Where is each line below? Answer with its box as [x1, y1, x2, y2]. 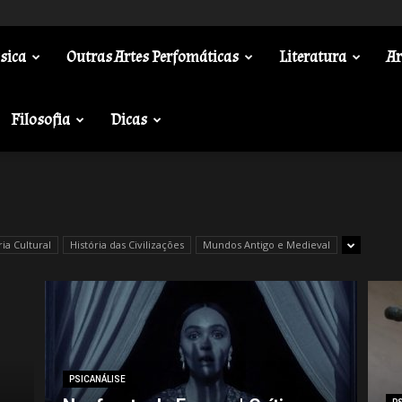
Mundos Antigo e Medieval [203, 238, 330, 251]
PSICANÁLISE [69, 374, 126, 384]
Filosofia [10, 109, 70, 130]
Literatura [278, 47, 346, 67]
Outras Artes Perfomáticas [66, 47, 239, 67]
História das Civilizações [70, 238, 184, 251]
